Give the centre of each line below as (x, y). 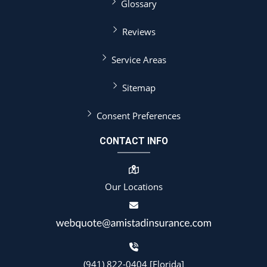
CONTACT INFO (133, 141)
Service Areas (139, 59)
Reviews (139, 31)
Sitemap (139, 87)
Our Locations (133, 187)
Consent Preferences (139, 115)
